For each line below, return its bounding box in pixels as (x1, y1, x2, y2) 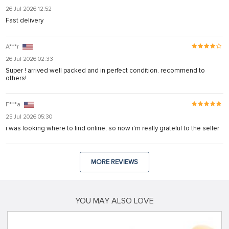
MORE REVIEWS (91, 157, 138, 166)
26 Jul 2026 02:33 (6, 55, 53, 62)
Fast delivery (6, 16, 43, 25)
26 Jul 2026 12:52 (6, 5, 52, 12)
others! (6, 74, 27, 82)
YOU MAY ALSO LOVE (75, 195, 154, 206)
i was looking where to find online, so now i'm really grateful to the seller (6, 124, 219, 132)
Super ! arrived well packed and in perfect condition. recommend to (6, 66, 205, 75)
